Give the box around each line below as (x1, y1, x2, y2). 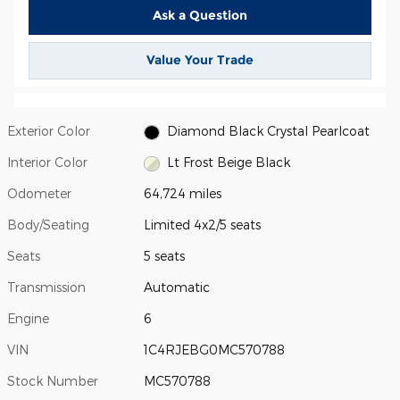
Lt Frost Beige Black (166, 154, 290, 171)
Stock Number (7, 373, 98, 389)
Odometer (7, 186, 71, 202)
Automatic (144, 279, 211, 296)
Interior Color (7, 154, 87, 171)
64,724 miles (144, 186, 222, 202)
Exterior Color (7, 123, 90, 139)
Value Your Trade (146, 51, 254, 68)
